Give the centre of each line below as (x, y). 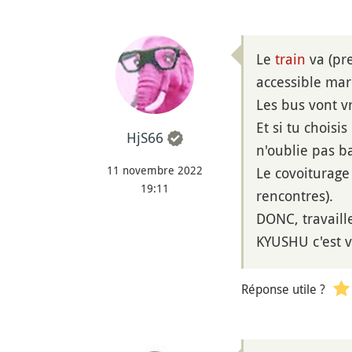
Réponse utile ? (283, 289)
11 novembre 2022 (155, 170)
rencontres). (295, 195)
